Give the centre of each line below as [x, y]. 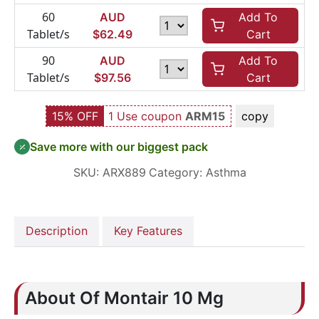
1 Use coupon [146, 116]
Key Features [148, 231]
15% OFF [75, 116]
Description [57, 231]
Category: [177, 172]
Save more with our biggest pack [119, 147]
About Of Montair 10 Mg [124, 298]
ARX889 [124, 172]
